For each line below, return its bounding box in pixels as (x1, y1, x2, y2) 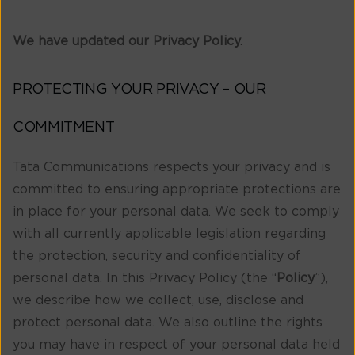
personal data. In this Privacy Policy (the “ (13, 271, 277, 284)
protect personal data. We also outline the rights (13, 315, 323, 329)
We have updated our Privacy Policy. (13, 35, 242, 48)
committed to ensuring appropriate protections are (13, 182, 341, 196)
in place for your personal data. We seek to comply (13, 204, 339, 218)
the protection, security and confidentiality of (13, 249, 301, 262)
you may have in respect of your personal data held (13, 338, 340, 351)
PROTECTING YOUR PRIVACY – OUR (13, 82, 266, 97)
